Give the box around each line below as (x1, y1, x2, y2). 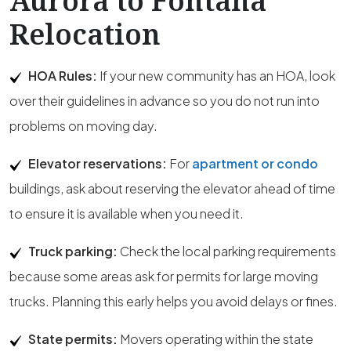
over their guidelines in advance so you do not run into (9, 92, 320, 109)
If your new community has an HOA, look (97, 67, 335, 84)
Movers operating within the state (118, 331, 313, 347)
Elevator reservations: (28, 155, 167, 172)
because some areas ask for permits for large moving (9, 268, 318, 284)
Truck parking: (28, 243, 118, 259)
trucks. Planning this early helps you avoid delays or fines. (9, 293, 338, 309)
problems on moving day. (9, 118, 157, 134)
